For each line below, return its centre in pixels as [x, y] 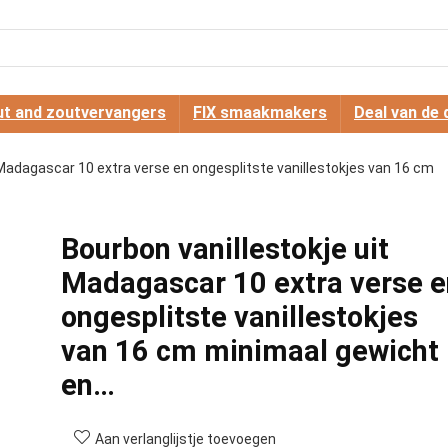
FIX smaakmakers [260, 112]
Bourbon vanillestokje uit [224, 249]
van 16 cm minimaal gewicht [249, 351]
